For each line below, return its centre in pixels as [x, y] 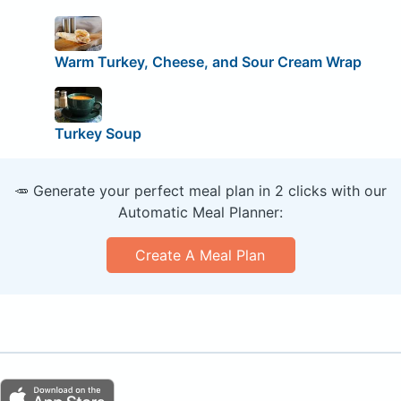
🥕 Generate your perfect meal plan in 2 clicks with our [200, 191]
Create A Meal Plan [200, 256]
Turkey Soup [98, 134]
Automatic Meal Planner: [200, 213]
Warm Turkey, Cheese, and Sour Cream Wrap [208, 62]
